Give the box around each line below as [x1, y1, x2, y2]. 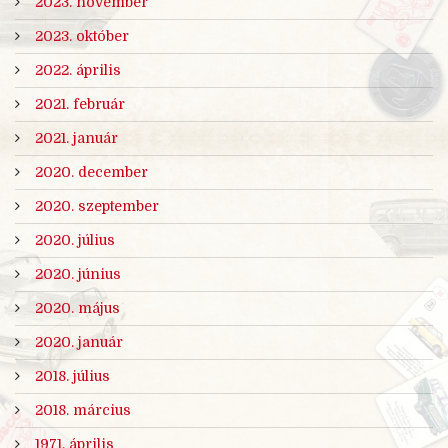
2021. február [35, 95, 125, 112]
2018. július [35, 367, 110, 384]
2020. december [35, 163, 148, 180]
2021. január [35, 129, 118, 146]
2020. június [35, 265, 121, 282]
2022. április [35, 61, 121, 78]
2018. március [35, 401, 131, 418]
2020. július [35, 231, 115, 248]
